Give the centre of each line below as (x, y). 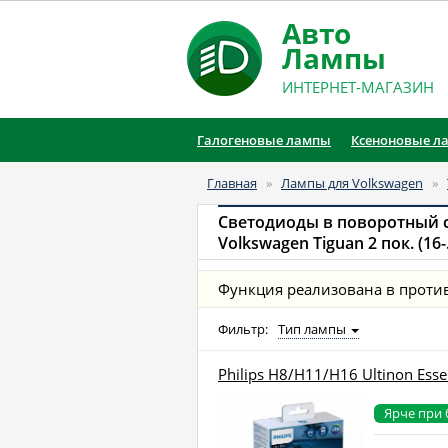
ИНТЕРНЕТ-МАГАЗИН (358, 87)
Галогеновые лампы (264, 140)
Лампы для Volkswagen (352, 183)
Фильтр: (244, 329)
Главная (232, 183)
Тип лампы (313, 329)
